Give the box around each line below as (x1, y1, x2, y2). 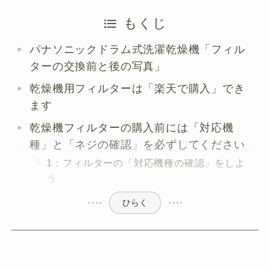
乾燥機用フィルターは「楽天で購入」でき (30, 83, 245, 95)
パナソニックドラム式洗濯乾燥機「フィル (30, 43, 245, 56)
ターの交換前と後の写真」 (30, 60, 166, 73)
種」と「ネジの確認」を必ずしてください (30, 139, 245, 151)
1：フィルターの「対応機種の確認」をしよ (46, 157, 245, 169)
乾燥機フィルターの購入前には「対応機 (30, 122, 234, 134)
